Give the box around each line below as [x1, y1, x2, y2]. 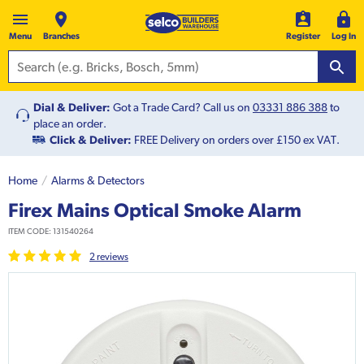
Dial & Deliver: [33, 101, 110, 115]
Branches [42, 31, 80, 41]
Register [286, 31, 320, 41]
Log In [331, 31, 356, 41]
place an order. [33, 117, 106, 131]
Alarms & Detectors [51, 174, 145, 188]
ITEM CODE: [8, 227, 53, 236]
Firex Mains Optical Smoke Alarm [8, 198, 301, 222]
